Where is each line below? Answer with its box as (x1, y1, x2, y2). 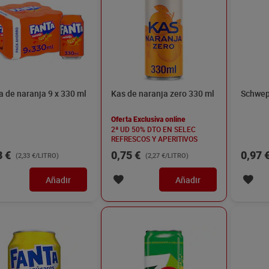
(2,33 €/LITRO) (16, 151, 59, 160)
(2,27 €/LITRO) (145, 151, 189, 160)
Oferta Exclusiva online (111, 115, 186, 124)
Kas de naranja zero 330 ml (111, 88, 214, 99)
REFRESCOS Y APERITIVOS (111, 134, 198, 144)
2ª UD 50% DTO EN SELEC (111, 124, 196, 134)
